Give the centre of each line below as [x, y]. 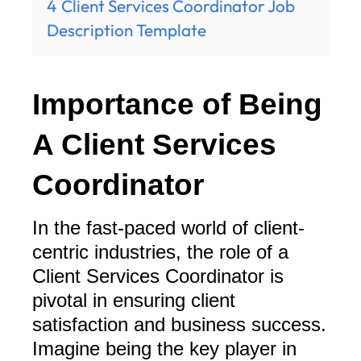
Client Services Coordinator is [158, 276]
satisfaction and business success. [179, 325]
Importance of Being [177, 104]
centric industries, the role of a [160, 252]
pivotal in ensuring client [134, 301]
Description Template [127, 30]
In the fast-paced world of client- [168, 228]
